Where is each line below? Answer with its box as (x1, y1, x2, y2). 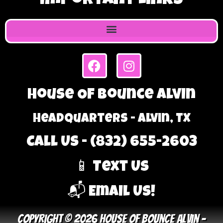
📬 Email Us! (68, 185, 155, 201)
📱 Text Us (74, 160, 149, 176)
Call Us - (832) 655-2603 (26, 135, 197, 151)
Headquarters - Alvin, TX (32, 113, 191, 126)
